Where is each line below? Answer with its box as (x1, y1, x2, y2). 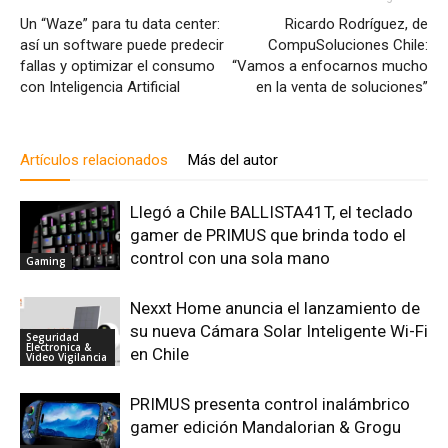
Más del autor (188, 150, 278, 169)
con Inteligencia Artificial (20, 77, 180, 96)
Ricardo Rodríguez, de (285, 14, 428, 33)
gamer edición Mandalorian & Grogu (130, 416, 401, 437)
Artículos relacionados (20, 150, 168, 169)
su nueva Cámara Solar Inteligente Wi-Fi (130, 320, 428, 341)
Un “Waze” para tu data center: (20, 14, 220, 33)
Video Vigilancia (26, 349, 107, 364)
